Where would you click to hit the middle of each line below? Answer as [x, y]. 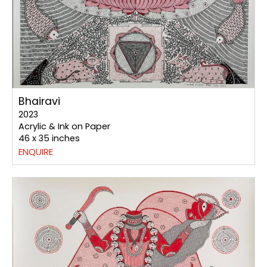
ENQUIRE [36, 152]
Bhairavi [39, 102]
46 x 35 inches [49, 139]
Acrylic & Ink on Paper [64, 127]
